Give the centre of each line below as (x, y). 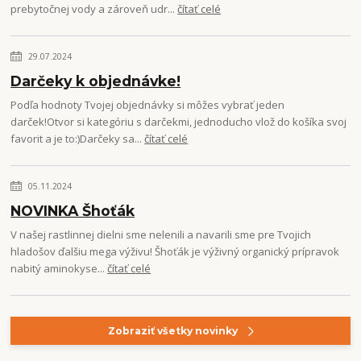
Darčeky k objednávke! (96, 81)
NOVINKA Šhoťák (73, 211)
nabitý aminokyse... (59, 269)
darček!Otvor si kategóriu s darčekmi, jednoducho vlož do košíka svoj (179, 122)
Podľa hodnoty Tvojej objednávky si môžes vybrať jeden (148, 105)
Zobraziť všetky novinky (172, 331)
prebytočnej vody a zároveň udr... (94, 9)
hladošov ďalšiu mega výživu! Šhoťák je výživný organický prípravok (175, 252)
